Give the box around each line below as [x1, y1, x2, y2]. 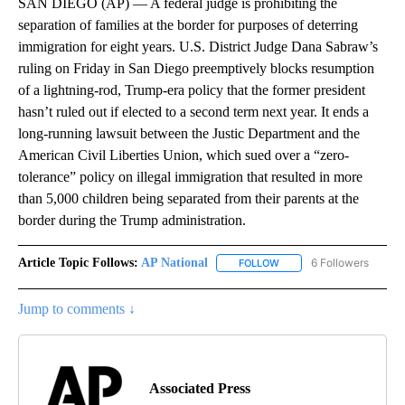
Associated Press [149, 381, 250, 397]
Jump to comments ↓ [18, 301, 136, 317]
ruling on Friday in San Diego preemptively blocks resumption [18, 60, 374, 76]
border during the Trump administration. [18, 212, 246, 228]
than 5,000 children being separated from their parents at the [18, 190, 359, 206]
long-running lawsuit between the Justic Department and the [18, 125, 360, 141]
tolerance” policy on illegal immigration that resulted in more [18, 168, 363, 184]
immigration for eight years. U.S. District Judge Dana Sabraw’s [18, 38, 378, 54]
